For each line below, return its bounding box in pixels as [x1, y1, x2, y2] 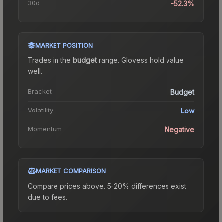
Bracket [28, 87, 52, 95]
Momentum [28, 124, 62, 133]
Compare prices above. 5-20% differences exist [28, 181, 186, 190]
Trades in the [28, 55, 73, 64]
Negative [165, 125, 194, 134]
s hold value [144, 55, 184, 64]
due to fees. [28, 192, 67, 201]
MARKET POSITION [35, 41, 93, 49]
